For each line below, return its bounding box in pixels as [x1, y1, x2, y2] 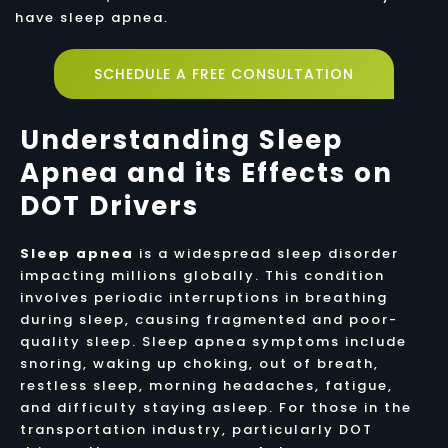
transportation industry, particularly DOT [19, 419, 373, 439]
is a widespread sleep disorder [133, 243, 399, 263]
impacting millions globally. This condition [19, 265, 385, 285]
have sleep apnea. [15, 8, 169, 28]
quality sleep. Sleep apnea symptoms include [19, 331, 407, 351]
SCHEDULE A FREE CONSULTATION [94, 64, 354, 85]
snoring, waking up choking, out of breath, [19, 353, 379, 373]
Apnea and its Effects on [19, 154, 393, 191]
